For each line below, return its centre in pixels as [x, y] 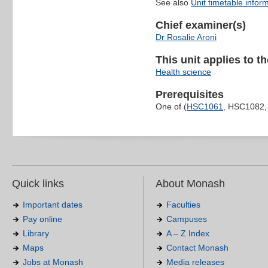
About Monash [190, 184]
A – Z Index [188, 234]
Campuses [187, 219]
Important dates [53, 205]
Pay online [42, 219]
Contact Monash [197, 248]
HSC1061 [205, 107]
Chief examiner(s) [201, 25]
